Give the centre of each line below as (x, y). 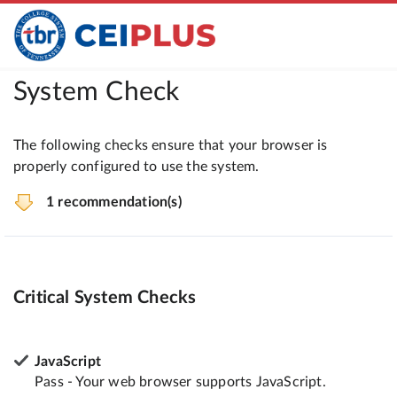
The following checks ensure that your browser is (171, 145)
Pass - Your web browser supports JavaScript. (180, 381)
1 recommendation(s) (114, 202)
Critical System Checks (105, 297)
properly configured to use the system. (136, 167)
